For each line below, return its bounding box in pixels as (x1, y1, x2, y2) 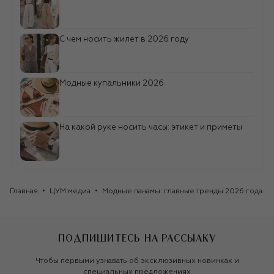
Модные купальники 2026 (59, 80, 164, 88)
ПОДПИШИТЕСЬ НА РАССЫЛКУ (58, 233, 216, 243)
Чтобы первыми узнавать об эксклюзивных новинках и (35, 257, 239, 265)
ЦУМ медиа (50, 188, 91, 196)
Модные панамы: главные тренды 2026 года (102, 188, 262, 196)
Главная (10, 188, 38, 196)
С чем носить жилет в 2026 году (59, 35, 189, 44)
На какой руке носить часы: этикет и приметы (59, 124, 242, 132)
